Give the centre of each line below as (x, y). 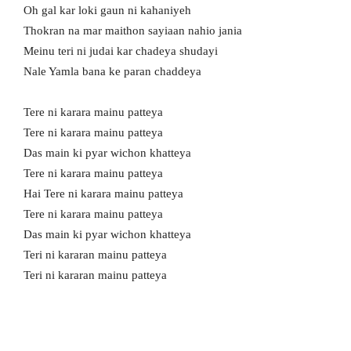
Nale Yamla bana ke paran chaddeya (112, 72)
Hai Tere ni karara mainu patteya (103, 194)
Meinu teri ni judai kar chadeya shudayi (121, 51)
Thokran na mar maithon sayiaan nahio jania (133, 31)
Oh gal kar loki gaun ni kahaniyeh (107, 11)
